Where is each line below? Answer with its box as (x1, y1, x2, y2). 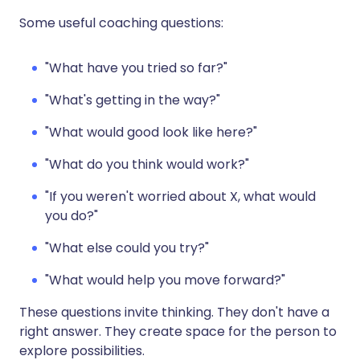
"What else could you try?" (45, 238, 209, 257)
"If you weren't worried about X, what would (45, 186, 316, 206)
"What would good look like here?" (45, 122, 257, 141)
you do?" (45, 206, 98, 225)
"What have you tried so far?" (45, 58, 227, 77)
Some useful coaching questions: (19, 13, 223, 32)
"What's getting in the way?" (45, 90, 220, 109)
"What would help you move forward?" (45, 270, 285, 289)
